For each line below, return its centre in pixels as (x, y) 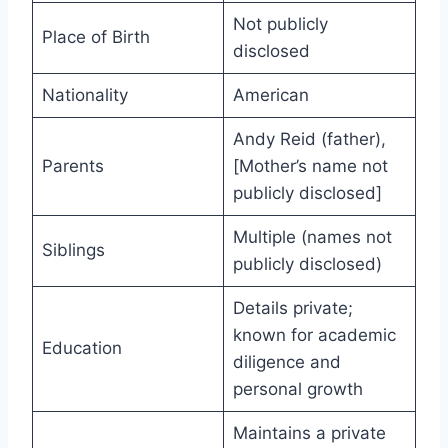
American (270, 95)
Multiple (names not (312, 237)
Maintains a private (309, 433)
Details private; (292, 308)
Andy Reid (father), (309, 139)
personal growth (297, 389)
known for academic (314, 335)
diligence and (286, 362)
